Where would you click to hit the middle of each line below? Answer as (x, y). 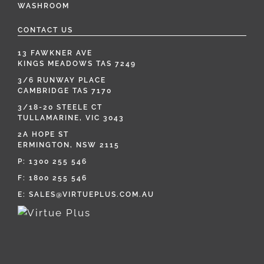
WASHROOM (44, 6)
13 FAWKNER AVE (55, 53)
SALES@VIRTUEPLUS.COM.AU (92, 194)
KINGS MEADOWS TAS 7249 (77, 64)
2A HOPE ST (43, 134)
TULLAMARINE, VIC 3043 (71, 118)
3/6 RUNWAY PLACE (62, 80)
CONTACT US (45, 30)
